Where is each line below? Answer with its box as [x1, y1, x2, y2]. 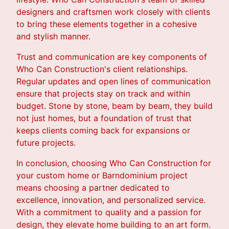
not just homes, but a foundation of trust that [16, 113, 192, 124]
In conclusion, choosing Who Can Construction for [16, 158, 211, 169]
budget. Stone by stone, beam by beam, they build [16, 101, 213, 111]
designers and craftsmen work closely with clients [16, 7, 210, 17]
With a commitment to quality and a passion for [16, 207, 201, 218]
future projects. [16, 138, 76, 148]
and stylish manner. [16, 31, 90, 42]
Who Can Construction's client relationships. [16, 64, 188, 75]
